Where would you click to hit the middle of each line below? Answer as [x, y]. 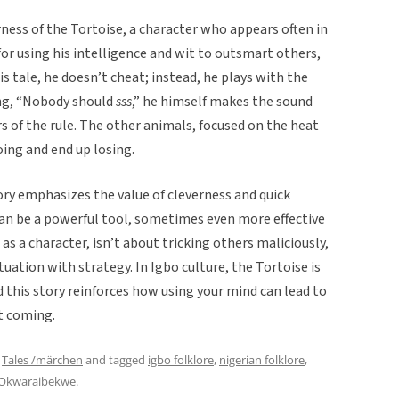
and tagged [115, 359]
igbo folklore [181, 359]
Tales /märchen [42, 359]
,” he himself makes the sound [222, 101]
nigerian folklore [262, 359]
